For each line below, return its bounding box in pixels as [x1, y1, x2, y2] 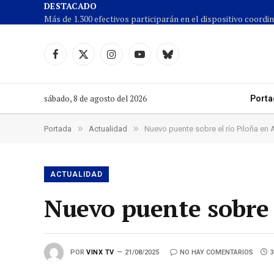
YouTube [139, 53, 172, 65]
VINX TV [86, 248, 114, 256]
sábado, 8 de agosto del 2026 [44, 92, 147, 104]
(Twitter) [83, 66, 117, 78]
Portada [44, 124, 72, 133]
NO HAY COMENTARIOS [179, 248, 253, 256]
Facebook [54, 53, 92, 65]
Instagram [111, 53, 151, 65]
